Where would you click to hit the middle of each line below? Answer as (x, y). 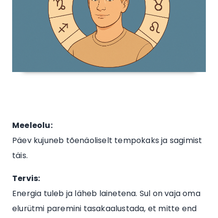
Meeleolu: (32, 126)
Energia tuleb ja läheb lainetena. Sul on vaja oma (106, 194)
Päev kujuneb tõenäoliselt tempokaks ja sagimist (107, 141)
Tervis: (26, 179)
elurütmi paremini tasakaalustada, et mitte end (105, 209)
